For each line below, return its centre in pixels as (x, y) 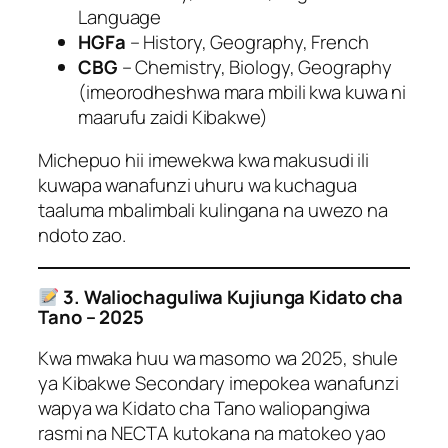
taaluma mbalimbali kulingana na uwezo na (213, 210)
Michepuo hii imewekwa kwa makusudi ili (204, 160)
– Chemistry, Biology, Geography (254, 66)
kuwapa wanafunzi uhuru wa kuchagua (197, 185)
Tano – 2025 (91, 317)
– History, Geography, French (247, 41)
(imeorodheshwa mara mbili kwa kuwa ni (242, 91)
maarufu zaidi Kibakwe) (173, 116)
